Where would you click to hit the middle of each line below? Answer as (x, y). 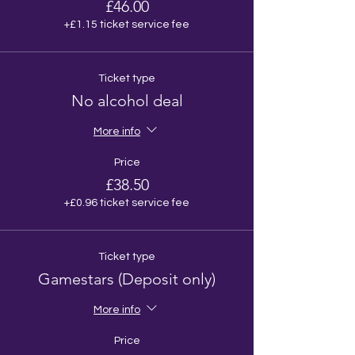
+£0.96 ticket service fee (127, 203)
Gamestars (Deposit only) (127, 279)
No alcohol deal (127, 101)
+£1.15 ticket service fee (127, 25)
